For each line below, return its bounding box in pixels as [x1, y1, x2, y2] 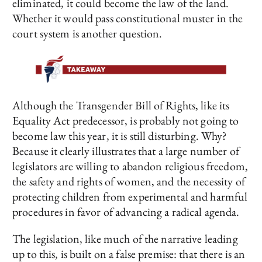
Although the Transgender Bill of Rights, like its [12, 97, 230, 113]
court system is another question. [12, 26, 163, 42]
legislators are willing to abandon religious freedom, [12, 158, 248, 174]
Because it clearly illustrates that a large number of [12, 143, 239, 158]
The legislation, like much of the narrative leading [12, 230, 238, 246]
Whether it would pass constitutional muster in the [12, 11, 243, 26]
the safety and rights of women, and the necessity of [12, 173, 245, 189]
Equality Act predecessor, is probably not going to [12, 112, 239, 128]
